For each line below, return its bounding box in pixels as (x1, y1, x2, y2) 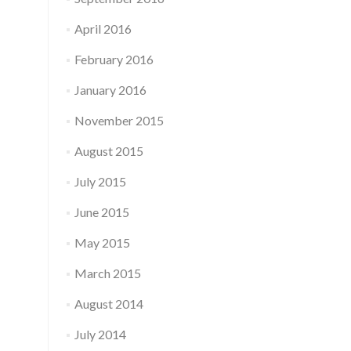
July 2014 (74, 327, 126, 342)
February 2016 (74, 52, 154, 67)
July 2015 (74, 174, 126, 189)
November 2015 (74, 113, 164, 128)
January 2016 (74, 82, 147, 97)
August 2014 (74, 296, 143, 311)
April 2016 (74, 21, 132, 36)
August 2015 (74, 143, 143, 158)
